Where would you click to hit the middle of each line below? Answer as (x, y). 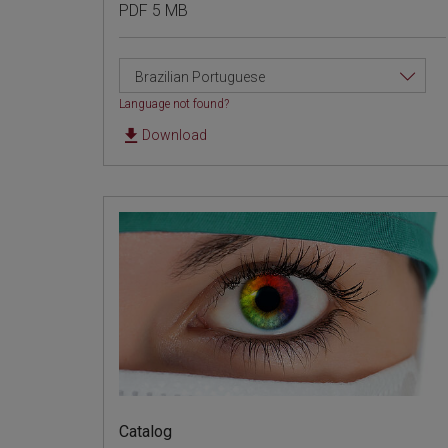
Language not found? (173, 104)
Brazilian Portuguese (199, 77)
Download (174, 135)
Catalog (145, 432)
